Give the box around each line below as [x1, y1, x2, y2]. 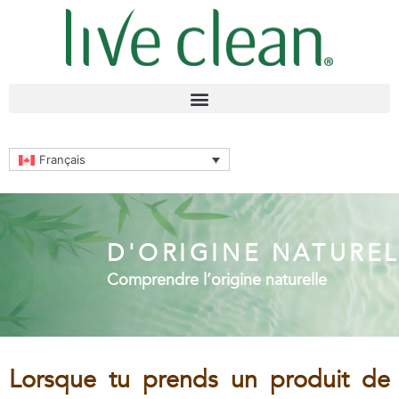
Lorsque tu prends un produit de [9, 363, 390, 397]
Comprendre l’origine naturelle [107, 268, 327, 291]
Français [39, 152, 86, 167]
